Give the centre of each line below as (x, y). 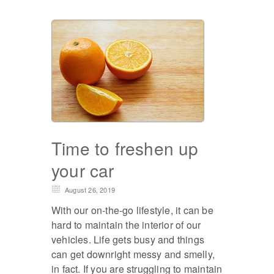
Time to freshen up (125, 148)
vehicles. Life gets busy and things (128, 239)
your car (83, 170)
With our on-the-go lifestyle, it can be (132, 210)
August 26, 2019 (90, 189)
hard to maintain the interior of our (126, 224)
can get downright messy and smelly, (133, 254)
